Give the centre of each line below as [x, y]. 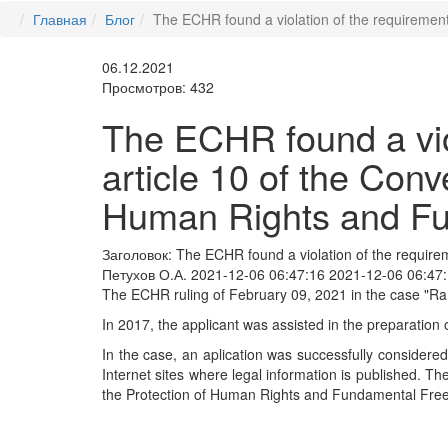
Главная [60, 19]
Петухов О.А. [144, 274]
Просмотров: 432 [158, 87]
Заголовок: [139, 254]
